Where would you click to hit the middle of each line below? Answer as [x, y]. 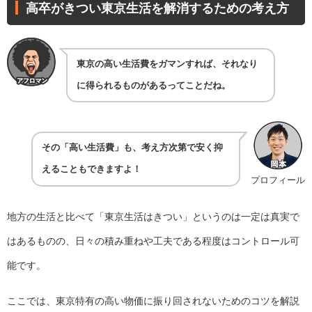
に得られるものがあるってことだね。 [153, 85]
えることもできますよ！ [92, 170]
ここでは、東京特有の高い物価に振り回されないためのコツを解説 [153, 301]
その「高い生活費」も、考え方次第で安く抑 [132, 148]
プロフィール [278, 180]
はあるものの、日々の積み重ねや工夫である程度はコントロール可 [153, 241]
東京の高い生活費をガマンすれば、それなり [167, 64]
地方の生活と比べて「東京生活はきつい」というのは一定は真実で [153, 217]
